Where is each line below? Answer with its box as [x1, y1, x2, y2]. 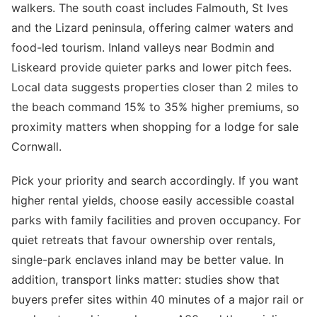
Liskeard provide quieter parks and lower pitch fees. [11, 59, 292, 74]
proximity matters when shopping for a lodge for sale [11, 119, 299, 134]
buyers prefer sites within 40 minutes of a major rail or [11, 292, 304, 307]
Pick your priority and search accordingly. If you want [11, 173, 299, 188]
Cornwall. [11, 139, 62, 154]
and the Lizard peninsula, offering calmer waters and [11, 20, 294, 35]
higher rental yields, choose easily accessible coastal [11, 193, 294, 208]
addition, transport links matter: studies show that [11, 272, 279, 287]
